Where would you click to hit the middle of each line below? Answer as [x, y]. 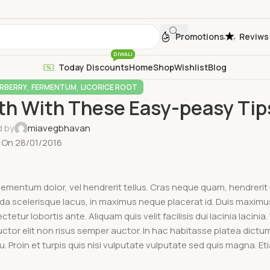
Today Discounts [94, 67]
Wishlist [191, 67]
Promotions [200, 36]
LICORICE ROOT [109, 87]
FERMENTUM [54, 87]
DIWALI [123, 54]
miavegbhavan [59, 128]
